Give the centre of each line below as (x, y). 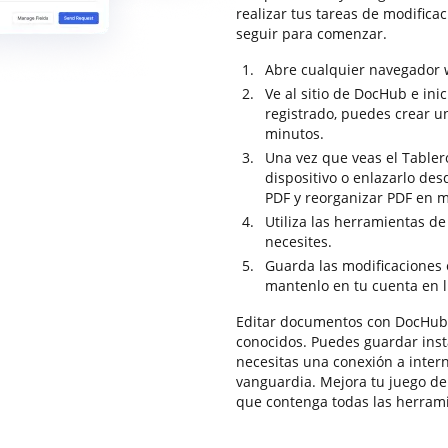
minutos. (294, 133)
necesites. (298, 241)
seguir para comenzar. (311, 33)
